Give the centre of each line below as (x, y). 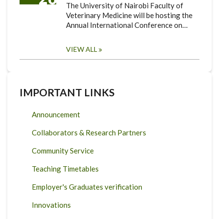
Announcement (56, 114)
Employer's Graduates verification (87, 186)
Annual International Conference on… (127, 25)
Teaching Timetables (65, 168)
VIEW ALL (82, 49)
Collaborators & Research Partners (89, 132)
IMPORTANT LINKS (67, 92)
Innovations (51, 205)
